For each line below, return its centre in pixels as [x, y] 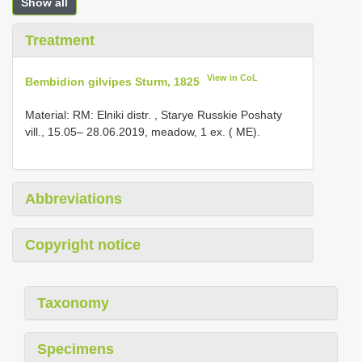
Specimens [76, 349]
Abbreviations [74, 198]
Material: [49, 114]
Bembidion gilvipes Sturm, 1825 [112, 81]
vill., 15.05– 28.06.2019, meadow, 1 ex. [125, 131]
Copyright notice [83, 244]
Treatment [60, 40]
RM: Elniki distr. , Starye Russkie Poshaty [177, 114]
